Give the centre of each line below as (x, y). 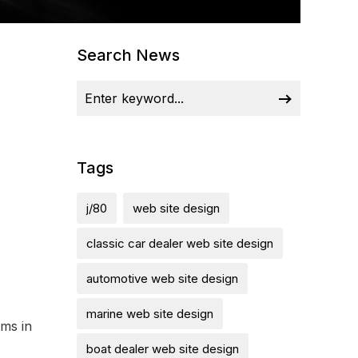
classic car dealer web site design (180, 243)
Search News (128, 55)
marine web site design (150, 314)
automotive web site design (162, 278)
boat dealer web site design (163, 349)
